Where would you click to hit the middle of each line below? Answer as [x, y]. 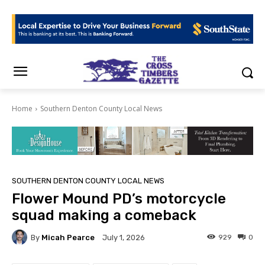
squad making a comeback [104, 216]
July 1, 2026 [124, 238]
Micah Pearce [68, 237]
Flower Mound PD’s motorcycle [119, 199]
